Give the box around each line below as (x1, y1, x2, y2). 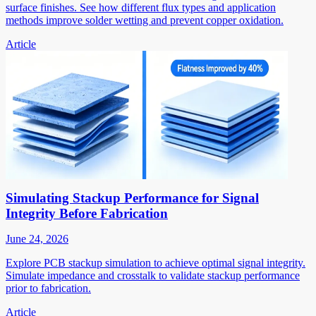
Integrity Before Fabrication (6, 205, 168, 221)
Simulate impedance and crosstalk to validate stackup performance (6, 269, 300, 281)
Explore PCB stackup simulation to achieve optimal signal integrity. (6, 256, 305, 269)
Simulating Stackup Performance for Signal (6, 190, 259, 205)
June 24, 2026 (6, 232, 68, 245)
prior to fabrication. (6, 281, 91, 294)
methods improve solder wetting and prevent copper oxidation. (6, 13, 284, 26)
